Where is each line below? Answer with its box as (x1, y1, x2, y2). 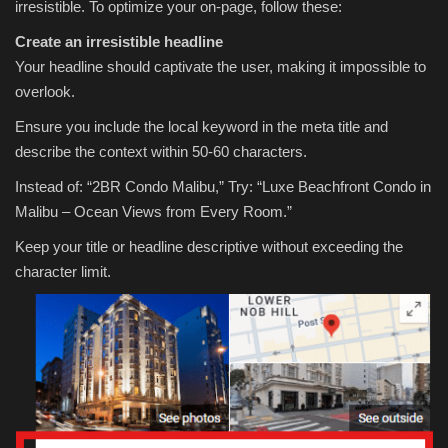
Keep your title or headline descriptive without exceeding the (15, 238, 403, 256)
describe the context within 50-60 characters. (15, 143, 307, 161)
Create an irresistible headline (15, 33, 223, 51)
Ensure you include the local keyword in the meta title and (15, 118, 388, 136)
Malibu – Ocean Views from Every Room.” (15, 203, 292, 221)
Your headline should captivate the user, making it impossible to (15, 58, 426, 76)
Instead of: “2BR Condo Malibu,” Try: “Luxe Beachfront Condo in (15, 178, 431, 196)
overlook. (15, 83, 79, 101)
